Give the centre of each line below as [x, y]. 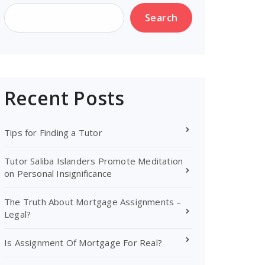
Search [161, 18]
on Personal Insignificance [58, 173]
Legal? [18, 214]
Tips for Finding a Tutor [53, 132]
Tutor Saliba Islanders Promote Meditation [94, 161]
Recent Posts [64, 98]
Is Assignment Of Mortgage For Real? [83, 243]
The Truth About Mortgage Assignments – [93, 202]
